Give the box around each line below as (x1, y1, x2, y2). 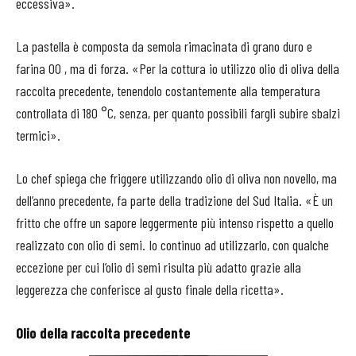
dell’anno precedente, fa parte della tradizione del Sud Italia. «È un (16, 192, 333, 210)
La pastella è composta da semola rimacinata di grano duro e (16, 37, 312, 56)
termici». (16, 126, 60, 145)
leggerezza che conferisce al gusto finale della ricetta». (16, 281, 284, 299)
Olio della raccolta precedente (16, 323, 191, 342)
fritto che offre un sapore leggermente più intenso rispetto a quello (16, 214, 334, 232)
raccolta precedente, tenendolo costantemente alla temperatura (16, 82, 320, 100)
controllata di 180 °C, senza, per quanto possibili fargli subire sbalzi (16, 104, 340, 122)
